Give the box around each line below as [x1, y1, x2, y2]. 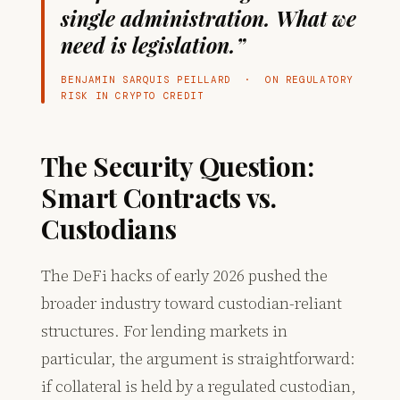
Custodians [41, 211, 177, 246]
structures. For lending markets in [41, 320, 288, 343]
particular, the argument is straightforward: [41, 347, 356, 371]
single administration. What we [61, 4, 357, 33]
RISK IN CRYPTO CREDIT [61, 89, 204, 103]
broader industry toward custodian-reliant [41, 292, 343, 315]
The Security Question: [41, 148, 314, 184]
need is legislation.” [61, 31, 246, 60]
